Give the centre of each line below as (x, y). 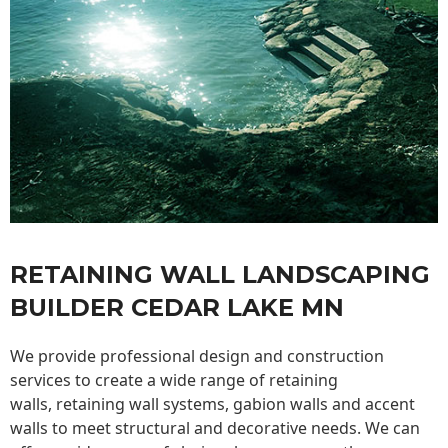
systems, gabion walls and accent (287, 404)
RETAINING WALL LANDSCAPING (220, 275)
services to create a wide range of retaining (174, 380)
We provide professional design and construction (197, 356)
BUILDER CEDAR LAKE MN (177, 308)
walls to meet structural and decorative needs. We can (215, 428)
